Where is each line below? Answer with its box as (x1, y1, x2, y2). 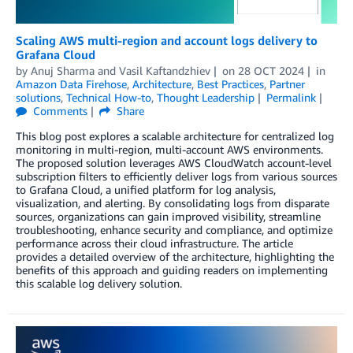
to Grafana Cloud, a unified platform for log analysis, (16, 183, 276, 197)
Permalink (266, 91, 316, 105)
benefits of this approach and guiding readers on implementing (16, 263, 328, 277)
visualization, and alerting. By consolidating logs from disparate (16, 196, 329, 210)
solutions (16, 91, 61, 105)
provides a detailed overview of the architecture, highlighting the (16, 250, 334, 264)
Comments (30, 104, 88, 118)
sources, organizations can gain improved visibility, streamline (16, 210, 321, 224)
